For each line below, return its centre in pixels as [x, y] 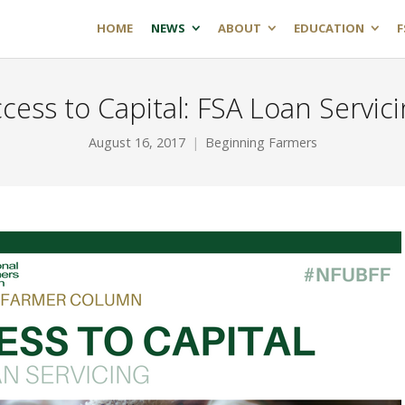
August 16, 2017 [137, 142]
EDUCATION [329, 28]
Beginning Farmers [261, 142]
